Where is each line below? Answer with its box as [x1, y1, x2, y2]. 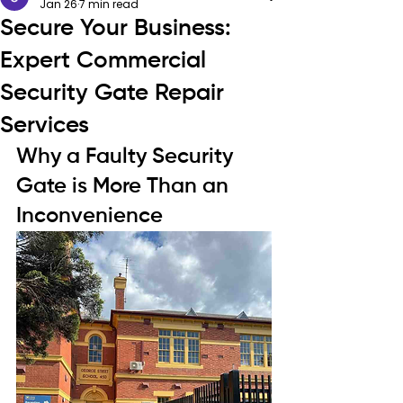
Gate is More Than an [16, 175, 234, 197]
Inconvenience [16, 205, 163, 227]
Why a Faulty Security [16, 146, 238, 167]
